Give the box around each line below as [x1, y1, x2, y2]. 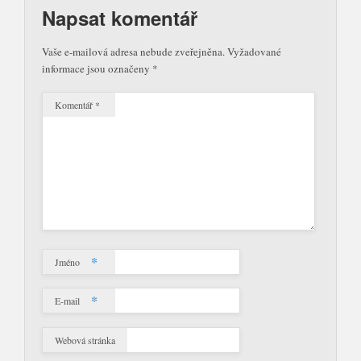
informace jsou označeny [42, 60, 152, 76]
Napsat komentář [42, 3, 197, 31]
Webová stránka [55, 334, 115, 347]
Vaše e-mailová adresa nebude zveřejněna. [42, 44, 225, 59]
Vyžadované [227, 44, 281, 59]
